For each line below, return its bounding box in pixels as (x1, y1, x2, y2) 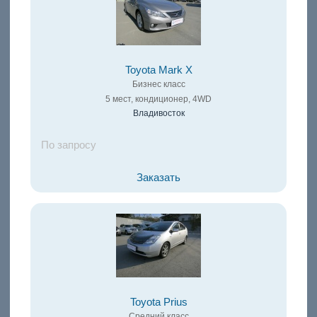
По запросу (40, 139, 96, 151)
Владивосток (132, 108, 185, 119)
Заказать (137, 172, 180, 184)
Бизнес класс (132, 79, 185, 90)
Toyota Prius (129, 296, 188, 309)
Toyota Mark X (125, 64, 192, 76)
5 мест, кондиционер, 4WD (105, 94, 212, 105)
